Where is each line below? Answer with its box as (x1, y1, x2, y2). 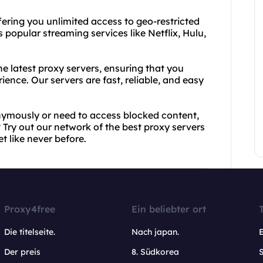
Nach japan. (131, 227, 179, 237)
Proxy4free (4, 203, 56, 215)
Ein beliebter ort (131, 203, 206, 215)
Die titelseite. (4, 227, 56, 237)
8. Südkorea (131, 247, 179, 257)
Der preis (4, 247, 41, 257)
